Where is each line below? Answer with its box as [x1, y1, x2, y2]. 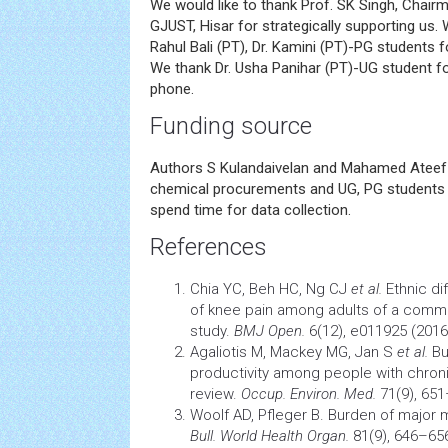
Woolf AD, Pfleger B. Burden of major [190, 406, 440, 424]
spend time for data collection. [150, 201, 351, 219]
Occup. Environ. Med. [241, 385, 376, 403]
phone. [150, 80, 194, 98]
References [150, 233, 267, 261]
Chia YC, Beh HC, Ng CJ [190, 280, 351, 298]
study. [190, 322, 234, 340]
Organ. [303, 427, 353, 445]
